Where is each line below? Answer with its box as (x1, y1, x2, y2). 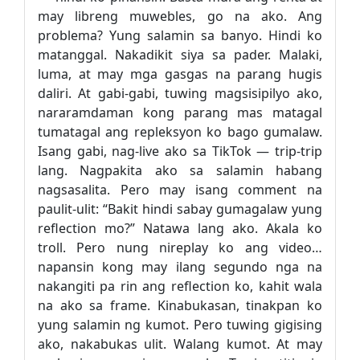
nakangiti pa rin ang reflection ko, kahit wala (38, 277, 322, 295)
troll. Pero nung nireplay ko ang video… (38, 239, 322, 256)
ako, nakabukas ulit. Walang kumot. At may (38, 335, 322, 353)
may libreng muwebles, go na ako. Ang (38, 7, 322, 25)
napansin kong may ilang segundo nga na (38, 258, 322, 276)
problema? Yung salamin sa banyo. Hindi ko (38, 27, 322, 44)
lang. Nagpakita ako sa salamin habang (38, 162, 322, 179)
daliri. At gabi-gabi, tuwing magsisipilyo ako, (38, 84, 322, 102)
